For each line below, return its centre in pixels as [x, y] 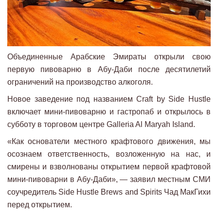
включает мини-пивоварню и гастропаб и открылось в [109, 112]
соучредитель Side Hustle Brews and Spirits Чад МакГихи [109, 192]
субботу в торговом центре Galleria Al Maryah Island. [101, 125]
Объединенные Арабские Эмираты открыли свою [109, 57]
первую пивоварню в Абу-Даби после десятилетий [109, 70]
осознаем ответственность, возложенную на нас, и [109, 154]
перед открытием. [40, 205]
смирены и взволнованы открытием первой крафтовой [109, 167]
